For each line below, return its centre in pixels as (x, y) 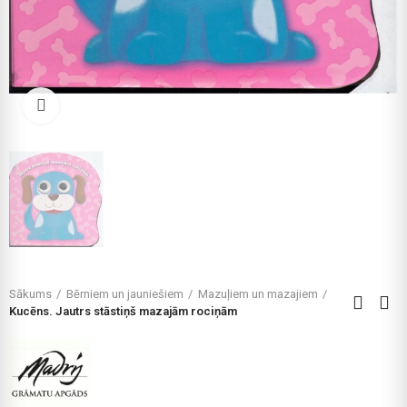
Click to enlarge (104, 105)
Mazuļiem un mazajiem (258, 293)
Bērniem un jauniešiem (125, 293)
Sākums (30, 293)
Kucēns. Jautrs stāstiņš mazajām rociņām (123, 311)
